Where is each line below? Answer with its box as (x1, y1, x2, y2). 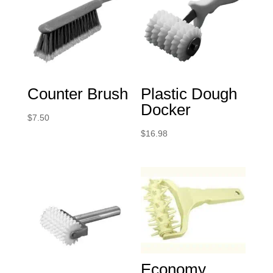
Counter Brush (27, 85, 128, 104)
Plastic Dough (141, 85, 238, 104)
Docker (141, 101, 191, 119)
